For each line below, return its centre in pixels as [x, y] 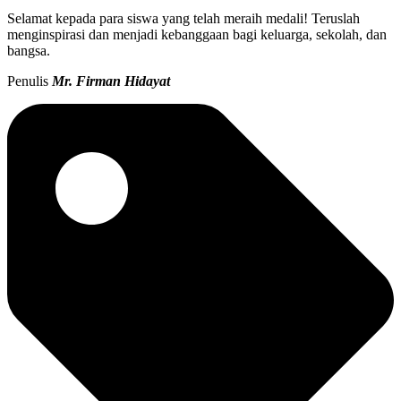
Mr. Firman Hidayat [111, 81]
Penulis [30, 81]
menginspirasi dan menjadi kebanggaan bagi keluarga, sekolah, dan [197, 34]
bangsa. [29, 50]
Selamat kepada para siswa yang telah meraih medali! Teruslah [183, 18]
